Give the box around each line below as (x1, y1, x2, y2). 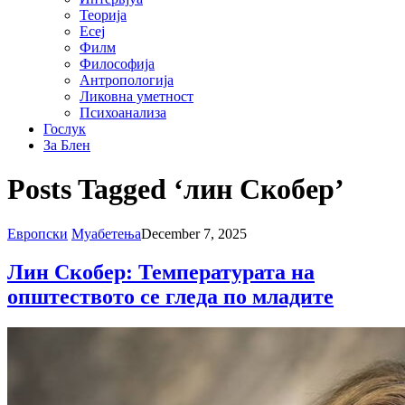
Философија (80, 56, 155, 71)
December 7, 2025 (141, 225, 247, 241)
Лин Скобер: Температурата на (7, 259, 315, 284)
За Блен (43, 137, 90, 153)
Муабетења (71, 225, 141, 241)
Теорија (80, 7, 127, 23)
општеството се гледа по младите (7, 284, 334, 308)
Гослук (43, 121, 86, 137)
